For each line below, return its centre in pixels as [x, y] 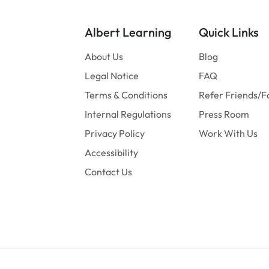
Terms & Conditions [126, 95]
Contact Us [108, 171]
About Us [104, 56]
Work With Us [228, 133]
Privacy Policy [115, 133]
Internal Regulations [128, 114]
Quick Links [229, 32]
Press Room [224, 114]
